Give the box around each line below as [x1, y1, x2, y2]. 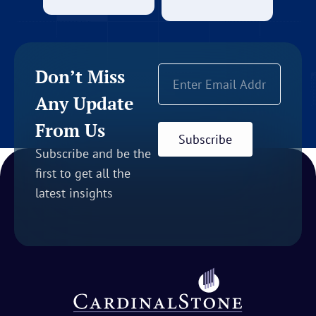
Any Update [35, 91, 133, 115]
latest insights [35, 184, 113, 201]
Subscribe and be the [35, 145, 151, 162]
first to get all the [35, 164, 130, 181]
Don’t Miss [35, 64, 125, 88]
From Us [35, 118, 105, 142]
